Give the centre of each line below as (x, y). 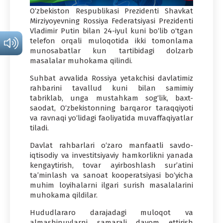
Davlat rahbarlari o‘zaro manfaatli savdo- (111, 145)
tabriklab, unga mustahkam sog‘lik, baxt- (111, 98)
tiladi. (39, 128)
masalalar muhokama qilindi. (81, 60)
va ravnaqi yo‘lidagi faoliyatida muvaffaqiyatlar (111, 118)
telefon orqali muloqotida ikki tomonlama (111, 41)
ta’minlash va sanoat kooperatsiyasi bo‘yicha (111, 175)
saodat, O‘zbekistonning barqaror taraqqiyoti (111, 108)
